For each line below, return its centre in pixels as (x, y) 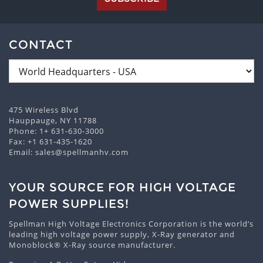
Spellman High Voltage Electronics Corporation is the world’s (131, 224)
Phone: (24, 131)
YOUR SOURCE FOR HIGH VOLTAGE (122, 187)
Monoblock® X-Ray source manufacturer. (92, 245)
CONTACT (41, 45)
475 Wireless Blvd (44, 110)
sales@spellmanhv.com (82, 152)
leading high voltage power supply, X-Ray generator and (122, 234)
